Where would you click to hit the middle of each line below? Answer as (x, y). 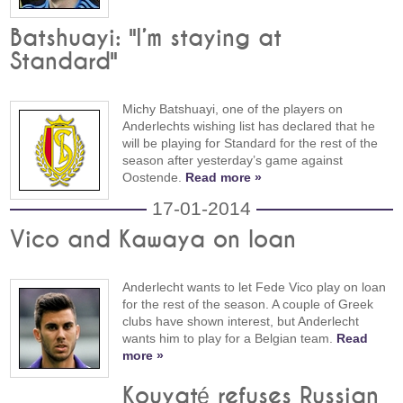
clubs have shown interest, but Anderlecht (241, 322)
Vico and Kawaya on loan (153, 241)
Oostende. (154, 178)
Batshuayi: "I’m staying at (146, 39)
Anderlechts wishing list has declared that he (249, 126)
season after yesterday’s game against (233, 161)
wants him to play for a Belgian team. (230, 339)
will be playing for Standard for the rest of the (251, 143)
